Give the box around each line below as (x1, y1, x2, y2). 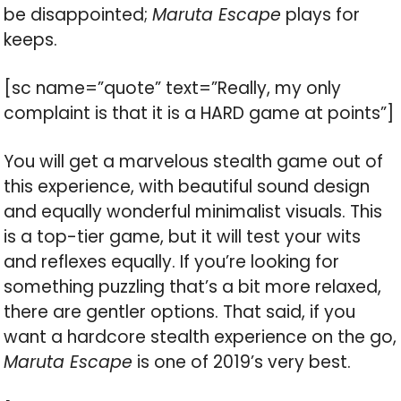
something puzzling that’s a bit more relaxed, (4, 275, 382, 300)
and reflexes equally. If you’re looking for (4, 250, 340, 275)
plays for (281, 3, 361, 28)
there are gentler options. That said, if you (4, 300, 356, 325)
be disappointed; (4, 3, 153, 28)
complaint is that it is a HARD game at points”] (4, 101, 395, 126)
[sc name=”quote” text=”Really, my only (4, 76, 342, 101)
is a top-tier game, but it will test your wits (4, 225, 362, 250)
